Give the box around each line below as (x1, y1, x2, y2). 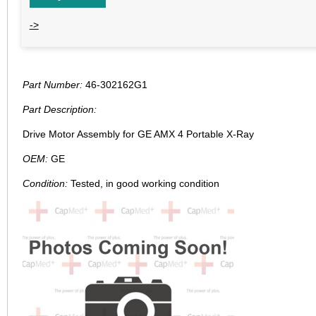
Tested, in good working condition (67, 178, 219, 190)
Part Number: (22, 79, 83, 91)
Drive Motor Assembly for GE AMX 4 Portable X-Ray (22, 128, 254, 140)
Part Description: (22, 104, 97, 116)
